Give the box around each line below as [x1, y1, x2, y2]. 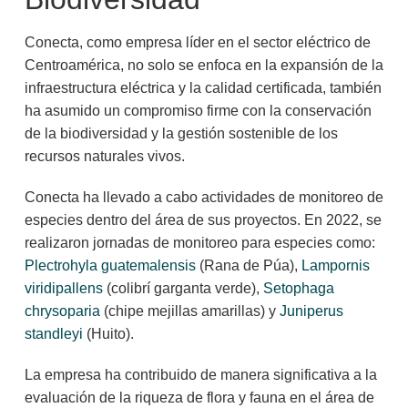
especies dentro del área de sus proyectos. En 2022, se [24, 211, 382, 228]
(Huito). [82, 325, 134, 342]
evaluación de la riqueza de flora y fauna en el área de [24, 389, 374, 405]
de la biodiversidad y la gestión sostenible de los [24, 125, 338, 141]
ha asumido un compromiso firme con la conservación [24, 102, 372, 118]
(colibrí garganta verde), [102, 280, 263, 296]
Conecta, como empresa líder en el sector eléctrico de [24, 34, 371, 50]
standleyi [24, 325, 83, 342]
